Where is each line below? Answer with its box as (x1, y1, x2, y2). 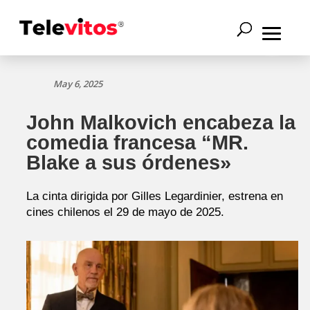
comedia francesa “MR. (26, 131, 248, 154)
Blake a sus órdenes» (26, 152, 231, 174)
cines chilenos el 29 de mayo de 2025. (26, 206, 224, 219)
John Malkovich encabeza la (26, 111, 295, 134)
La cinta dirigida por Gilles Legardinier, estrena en (26, 190, 283, 203)
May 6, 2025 (53, 77, 103, 90)
